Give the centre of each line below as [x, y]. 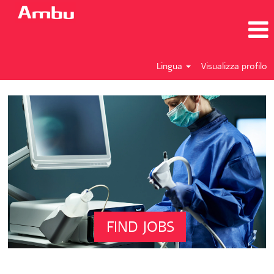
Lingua [171, 67]
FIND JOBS [140, 229]
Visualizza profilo [234, 67]
